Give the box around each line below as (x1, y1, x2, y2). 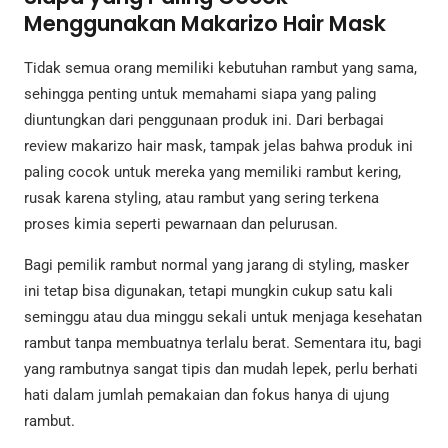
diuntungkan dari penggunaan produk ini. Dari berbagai (24, 110, 384, 129)
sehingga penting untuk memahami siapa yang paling (24, 84, 376, 103)
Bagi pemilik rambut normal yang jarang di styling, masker (24, 255, 409, 274)
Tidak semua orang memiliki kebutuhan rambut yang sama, (24, 58, 417, 77)
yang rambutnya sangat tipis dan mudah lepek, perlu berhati (24, 359, 418, 378)
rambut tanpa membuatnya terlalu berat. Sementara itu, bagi (24, 333, 422, 352)
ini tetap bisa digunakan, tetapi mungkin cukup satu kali (24, 281, 393, 300)
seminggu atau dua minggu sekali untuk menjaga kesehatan (24, 307, 422, 326)
